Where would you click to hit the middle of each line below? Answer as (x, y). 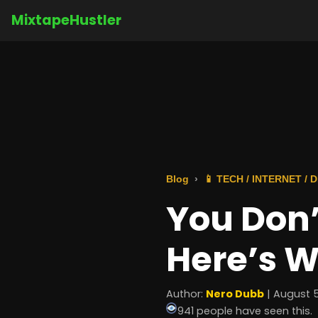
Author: (186, 294)
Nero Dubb (235, 294)
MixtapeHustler (66, 20)
